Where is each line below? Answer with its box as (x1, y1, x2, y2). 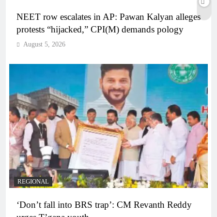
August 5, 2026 (23, 41, 65, 48)
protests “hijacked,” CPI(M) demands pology (16, 24, 184, 35)
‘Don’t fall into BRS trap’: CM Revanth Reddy (16, 200, 192, 210)
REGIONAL (17, 178, 49, 186)
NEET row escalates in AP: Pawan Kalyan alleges (16, 12, 201, 22)
